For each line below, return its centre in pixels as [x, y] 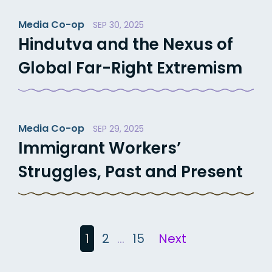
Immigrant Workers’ [100, 148]
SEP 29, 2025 [118, 128]
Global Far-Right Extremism [130, 68]
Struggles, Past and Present [131, 172]
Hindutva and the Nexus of [126, 44]
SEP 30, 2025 [118, 25]
